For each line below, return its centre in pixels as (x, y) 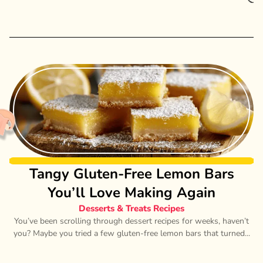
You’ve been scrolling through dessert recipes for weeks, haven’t (131, 221)
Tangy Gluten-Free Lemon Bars (131, 173)
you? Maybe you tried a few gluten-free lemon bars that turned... (131, 233)
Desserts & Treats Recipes (131, 208)
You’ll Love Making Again (131, 192)
